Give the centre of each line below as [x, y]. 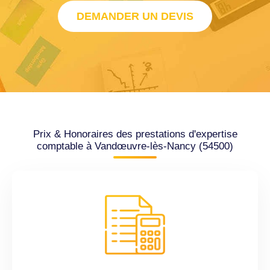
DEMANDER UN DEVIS [135, 17]
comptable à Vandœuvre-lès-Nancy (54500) [135, 146]
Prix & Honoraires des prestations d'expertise [135, 134]
